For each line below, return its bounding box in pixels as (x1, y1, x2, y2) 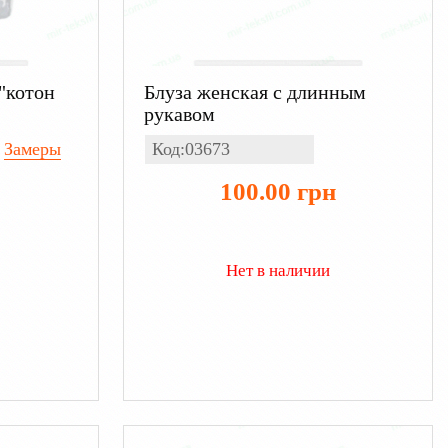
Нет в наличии (225, 260, 330, 280)
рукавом (143, 102, 215, 125)
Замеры (3, 138, 61, 159)
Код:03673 (151, 138, 230, 159)
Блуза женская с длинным (143, 80, 366, 103)
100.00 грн (219, 177, 336, 205)
